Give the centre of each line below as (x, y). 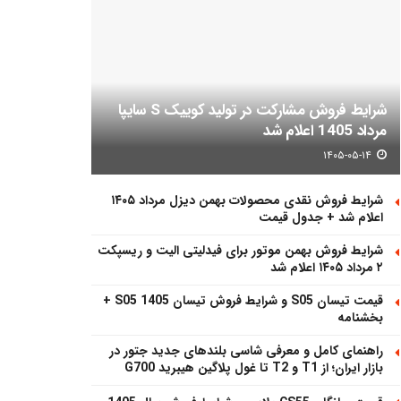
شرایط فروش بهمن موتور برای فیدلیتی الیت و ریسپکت (240, 251)
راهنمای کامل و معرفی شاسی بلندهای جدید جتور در (246, 351)
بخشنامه (360, 318)
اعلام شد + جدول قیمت (321, 218)
